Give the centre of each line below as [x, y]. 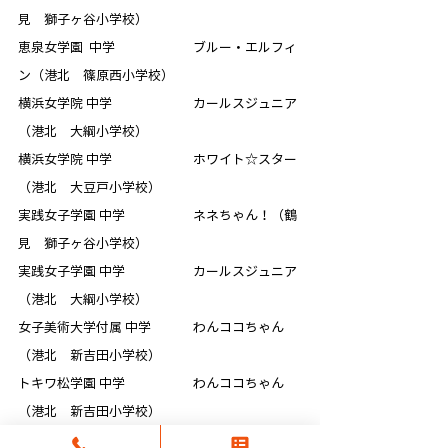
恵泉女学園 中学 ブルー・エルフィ [157, 48]
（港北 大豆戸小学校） [89, 188]
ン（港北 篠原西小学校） [96, 76]
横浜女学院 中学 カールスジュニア [157, 104]
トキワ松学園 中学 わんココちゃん [151, 384]
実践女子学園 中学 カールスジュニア [157, 272]
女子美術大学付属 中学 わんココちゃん [151, 328]
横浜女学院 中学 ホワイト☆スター [157, 160]
